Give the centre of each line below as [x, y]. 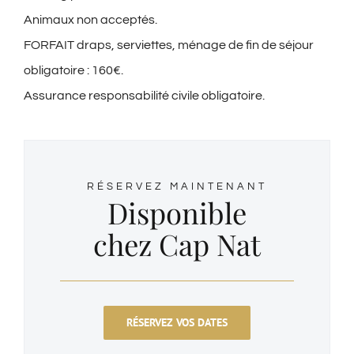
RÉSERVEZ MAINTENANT [177, 187]
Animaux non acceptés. [90, 20]
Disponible [177, 213]
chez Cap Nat [177, 245]
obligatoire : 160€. [73, 71]
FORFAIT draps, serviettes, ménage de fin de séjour [169, 45]
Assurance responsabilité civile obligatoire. [144, 96]
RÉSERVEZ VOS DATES [177, 322]
